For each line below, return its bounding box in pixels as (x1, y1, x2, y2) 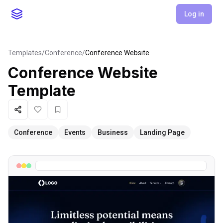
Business (98, 128, 128, 136)
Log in (184, 10, 204, 18)
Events (64, 128, 86, 136)
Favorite (57, 110, 84, 118)
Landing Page (140, 128, 185, 136)
